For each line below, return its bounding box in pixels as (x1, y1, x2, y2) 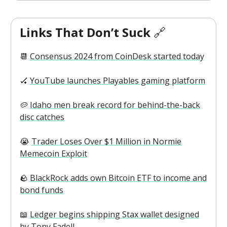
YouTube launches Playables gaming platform (30, 75, 205, 87)
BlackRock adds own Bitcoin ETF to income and (30, 172, 207, 184)
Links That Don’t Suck (20, 24, 154, 41)
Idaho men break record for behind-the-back (30, 99, 200, 111)
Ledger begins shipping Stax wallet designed (30, 209, 199, 220)
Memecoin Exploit (20, 148, 87, 160)
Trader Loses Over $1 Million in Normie (31, 136, 181, 147)
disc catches (20, 111, 64, 123)
